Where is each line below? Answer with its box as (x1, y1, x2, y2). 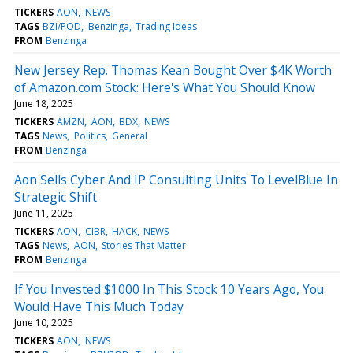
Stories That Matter (101, 238, 186, 252)
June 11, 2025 (14, 206, 73, 220)
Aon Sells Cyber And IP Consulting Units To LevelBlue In (14, 170, 338, 188)
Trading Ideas (135, 19, 197, 33)
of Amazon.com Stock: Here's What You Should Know (14, 78, 315, 96)
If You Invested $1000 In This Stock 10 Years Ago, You (14, 280, 324, 298)
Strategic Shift (14, 188, 97, 206)
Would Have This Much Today (14, 297, 184, 315)
